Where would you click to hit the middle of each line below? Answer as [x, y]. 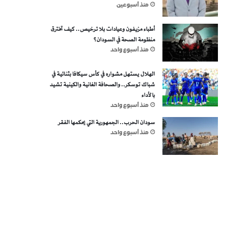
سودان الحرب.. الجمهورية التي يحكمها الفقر [106, 123]
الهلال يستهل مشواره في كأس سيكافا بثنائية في [103, 74]
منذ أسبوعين [132, 5]
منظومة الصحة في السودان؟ [124, 40]
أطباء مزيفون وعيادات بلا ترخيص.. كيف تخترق [102, 29]
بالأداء [148, 95]
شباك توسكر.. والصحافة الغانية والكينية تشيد [102, 85]
